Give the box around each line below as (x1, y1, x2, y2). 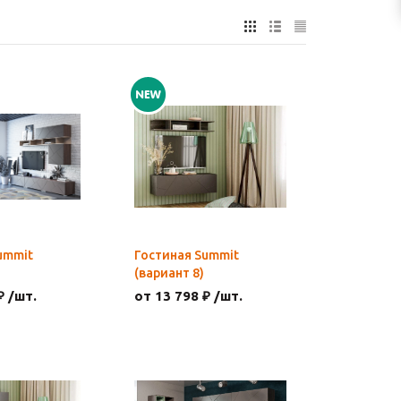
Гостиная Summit (134, 248, 239, 262)
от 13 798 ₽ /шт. (134, 288, 243, 303)
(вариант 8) (134, 266, 204, 280)
